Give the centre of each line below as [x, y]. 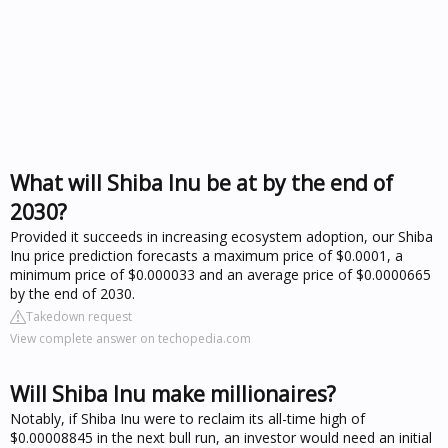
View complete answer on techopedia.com [130, 338]
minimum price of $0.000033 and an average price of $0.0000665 [220, 274]
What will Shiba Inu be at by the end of [201, 182]
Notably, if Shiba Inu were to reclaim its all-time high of [187, 418]
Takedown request [79, 316]
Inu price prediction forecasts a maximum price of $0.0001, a [206, 255]
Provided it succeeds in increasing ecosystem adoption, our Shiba [221, 236]
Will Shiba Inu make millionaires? [173, 393]
